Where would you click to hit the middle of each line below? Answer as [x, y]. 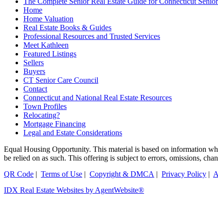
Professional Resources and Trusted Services [92, 36]
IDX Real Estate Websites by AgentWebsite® [74, 190]
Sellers [34, 63]
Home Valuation [48, 19]
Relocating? [42, 115]
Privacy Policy [184, 174]
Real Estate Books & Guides [67, 28]
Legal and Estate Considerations [73, 133]
